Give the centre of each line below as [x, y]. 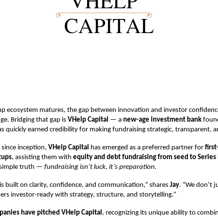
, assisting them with [42, 157]
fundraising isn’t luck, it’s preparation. [100, 167]
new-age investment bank [162, 120]
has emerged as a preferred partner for [147, 147]
